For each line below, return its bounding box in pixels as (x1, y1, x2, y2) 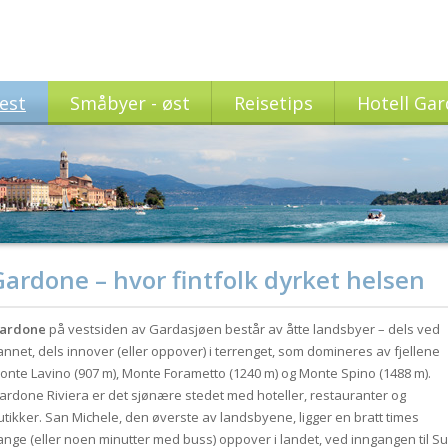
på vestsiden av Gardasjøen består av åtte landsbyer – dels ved (46, 320, 440, 338)
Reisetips (234, 91, 313, 115)
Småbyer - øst (70, 91, 190, 115)
